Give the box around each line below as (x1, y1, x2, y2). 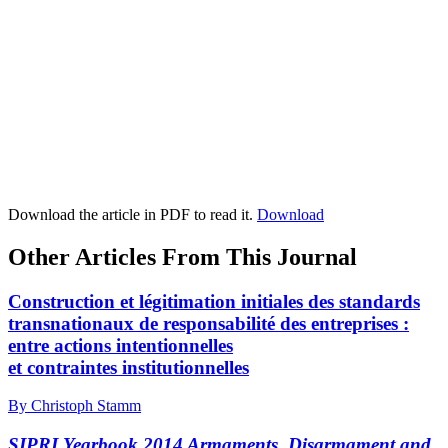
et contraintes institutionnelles (8, 356, 249, 378)
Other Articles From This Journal (8, 243, 357, 270)
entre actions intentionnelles (8, 334, 233, 356)
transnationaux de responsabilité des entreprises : (8, 312, 409, 334)
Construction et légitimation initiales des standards (8, 290, 420, 312)
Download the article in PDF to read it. (8, 205, 257, 223)
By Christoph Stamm (8, 397, 141, 415)
